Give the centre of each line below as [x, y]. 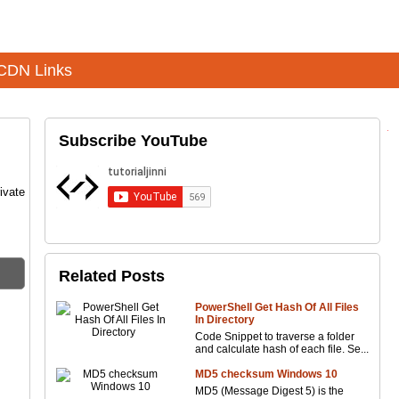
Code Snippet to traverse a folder [275, 337]
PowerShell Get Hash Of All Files [277, 307]
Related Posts [112, 276]
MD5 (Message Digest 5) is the [270, 391]
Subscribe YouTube [134, 141]
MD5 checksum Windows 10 [267, 374]
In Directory [225, 320]
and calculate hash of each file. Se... [282, 349]
